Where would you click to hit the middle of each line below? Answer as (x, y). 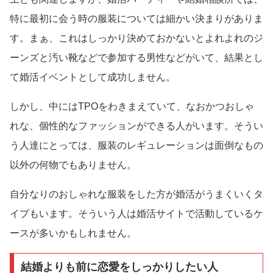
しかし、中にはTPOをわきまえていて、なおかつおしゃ (132, 107)
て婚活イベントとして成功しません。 (93, 77)
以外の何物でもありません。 (73, 165)
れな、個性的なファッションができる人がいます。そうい (136, 126)
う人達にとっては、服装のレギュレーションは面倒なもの (136, 146)
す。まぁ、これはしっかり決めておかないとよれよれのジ (136, 38)
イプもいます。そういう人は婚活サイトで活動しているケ (136, 214)
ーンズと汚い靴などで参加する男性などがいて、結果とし (136, 58)
